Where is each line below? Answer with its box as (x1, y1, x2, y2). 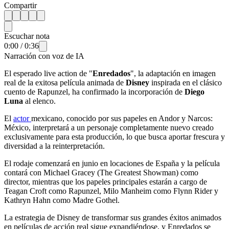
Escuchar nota (4, 31, 50, 40)
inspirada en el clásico (151, 78, 222, 87)
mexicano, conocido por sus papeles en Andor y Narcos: (31, 113, 213, 123)
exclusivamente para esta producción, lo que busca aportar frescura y (4, 132, 225, 141)
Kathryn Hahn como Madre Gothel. (4, 195, 120, 204)
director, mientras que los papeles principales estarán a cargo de (4, 177, 207, 186)
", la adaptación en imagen (130, 68, 216, 78)
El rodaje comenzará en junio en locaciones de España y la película (4, 158, 220, 168)
